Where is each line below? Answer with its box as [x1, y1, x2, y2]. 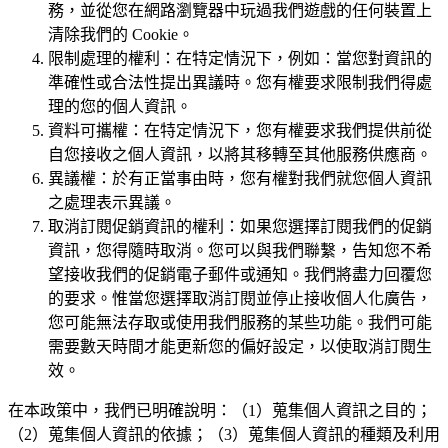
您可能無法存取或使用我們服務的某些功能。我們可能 [48, 313, 432, 331]
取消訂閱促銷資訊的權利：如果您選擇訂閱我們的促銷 [48, 217, 432, 235]
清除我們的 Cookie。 [48, 25, 194, 43]
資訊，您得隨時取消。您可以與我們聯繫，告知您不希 [48, 241, 432, 259]
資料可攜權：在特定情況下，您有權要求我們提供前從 [48, 121, 432, 139]
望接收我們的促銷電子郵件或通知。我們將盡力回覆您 [48, 265, 432, 283]
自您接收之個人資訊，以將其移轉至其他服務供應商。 [48, 145, 432, 163]
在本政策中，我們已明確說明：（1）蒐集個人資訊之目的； [8, 401, 432, 419]
